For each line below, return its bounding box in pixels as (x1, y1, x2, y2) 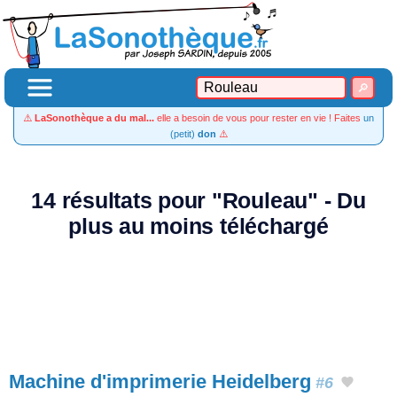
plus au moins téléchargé (68, 214, 329, 238)
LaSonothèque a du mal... (35, 113, 154, 123)
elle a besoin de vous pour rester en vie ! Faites (154, 113, 363, 123)
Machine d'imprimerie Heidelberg (9, 370, 311, 393)
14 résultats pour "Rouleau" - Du (31, 189, 366, 213)
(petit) (169, 128, 198, 139)
